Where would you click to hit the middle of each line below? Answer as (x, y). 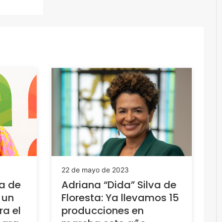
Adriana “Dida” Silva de (119, 185)
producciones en (102, 210)
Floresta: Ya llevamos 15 (120, 197)
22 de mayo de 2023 (95, 169)
